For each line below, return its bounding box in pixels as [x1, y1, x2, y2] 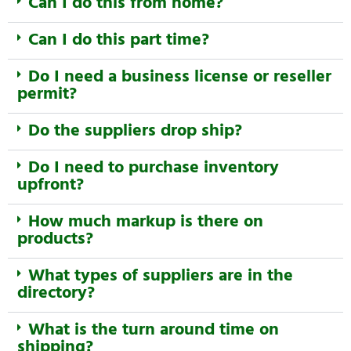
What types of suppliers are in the [28, 262, 293, 290]
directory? [17, 280, 95, 307]
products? [17, 226, 93, 253]
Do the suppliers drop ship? [28, 118, 242, 145]
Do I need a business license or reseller [28, 63, 331, 91]
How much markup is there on [28, 208, 263, 236]
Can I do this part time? [28, 27, 209, 54]
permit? [17, 81, 77, 108]
